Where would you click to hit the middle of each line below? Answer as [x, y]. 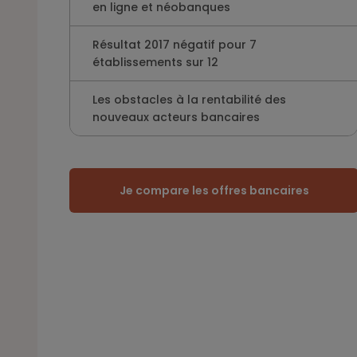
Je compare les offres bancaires [214, 190]
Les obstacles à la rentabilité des [189, 100]
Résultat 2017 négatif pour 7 [175, 45]
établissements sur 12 [155, 62]
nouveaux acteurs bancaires [176, 117]
